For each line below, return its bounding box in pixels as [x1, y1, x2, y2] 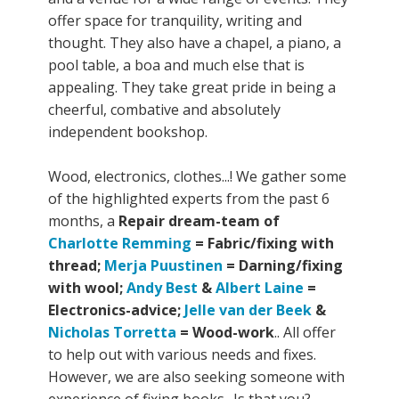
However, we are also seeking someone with [48, 366, 345, 387]
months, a [48, 210, 118, 231]
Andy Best [126, 277, 198, 297]
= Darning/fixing [223, 255, 343, 275]
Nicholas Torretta [48, 322, 176, 342]
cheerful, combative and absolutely [48, 99, 281, 119]
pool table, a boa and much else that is [48, 54, 305, 75]
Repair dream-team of [118, 210, 280, 231]
